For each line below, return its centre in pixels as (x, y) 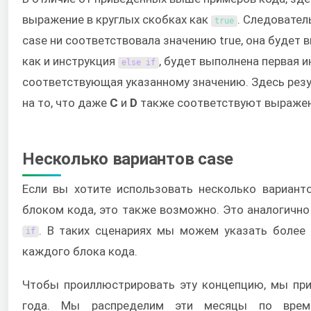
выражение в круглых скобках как (117, 20)
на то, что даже (66, 103)
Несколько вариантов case (128, 159)
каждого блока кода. (80, 251)
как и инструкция (70, 61)
